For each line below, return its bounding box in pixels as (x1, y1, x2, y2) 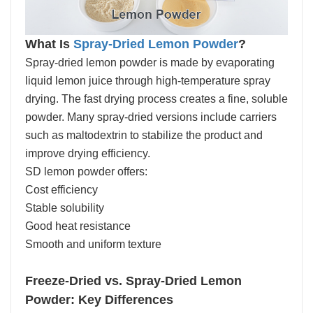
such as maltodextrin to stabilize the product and (25, 129, 263, 141)
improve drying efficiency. (25, 147, 150, 159)
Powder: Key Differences (25, 292, 173, 307)
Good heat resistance (25, 219, 131, 232)
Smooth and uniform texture (25, 238, 161, 250)
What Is (25, 36, 73, 51)
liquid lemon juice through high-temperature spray (25, 74, 270, 87)
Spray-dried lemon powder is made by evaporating (25, 56, 275, 68)
